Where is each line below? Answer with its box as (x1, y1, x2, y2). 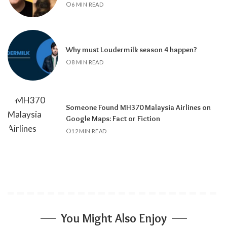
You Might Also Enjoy (60, 211, 167, 226)
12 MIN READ (71, 127, 107, 134)
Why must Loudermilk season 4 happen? (66, 45, 197, 54)
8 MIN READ (71, 58, 104, 65)
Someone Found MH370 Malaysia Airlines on (66, 102, 211, 112)
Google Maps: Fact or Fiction (66, 113, 160, 123)
